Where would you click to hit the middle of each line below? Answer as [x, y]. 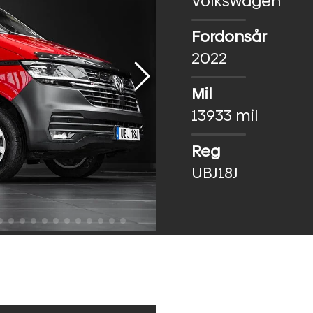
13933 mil [225, 115]
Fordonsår [229, 36]
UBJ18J [215, 173]
